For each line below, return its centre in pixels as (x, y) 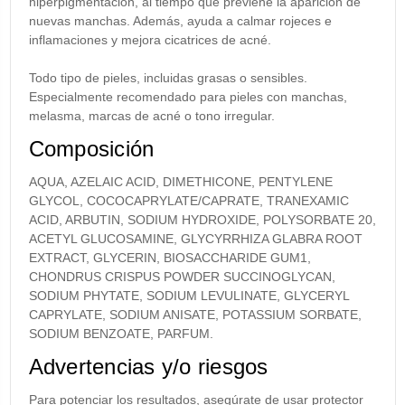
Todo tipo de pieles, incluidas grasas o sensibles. (168, 78)
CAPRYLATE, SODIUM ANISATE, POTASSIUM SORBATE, (195, 315)
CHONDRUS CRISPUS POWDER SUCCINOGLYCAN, (182, 277)
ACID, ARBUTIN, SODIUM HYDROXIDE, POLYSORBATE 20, (202, 220)
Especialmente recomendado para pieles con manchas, (188, 97)
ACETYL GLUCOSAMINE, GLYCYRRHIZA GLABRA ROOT (195, 239)
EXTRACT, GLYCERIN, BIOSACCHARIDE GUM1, (170, 258)
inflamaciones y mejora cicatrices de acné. (150, 40)
